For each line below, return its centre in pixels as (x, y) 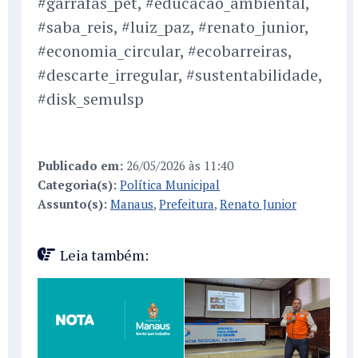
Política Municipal (170, 185)
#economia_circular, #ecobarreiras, (165, 51)
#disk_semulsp (91, 99)
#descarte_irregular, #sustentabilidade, (180, 75)
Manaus (132, 204)
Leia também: (104, 255)
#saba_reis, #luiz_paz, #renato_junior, (173, 27)
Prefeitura (187, 204)
